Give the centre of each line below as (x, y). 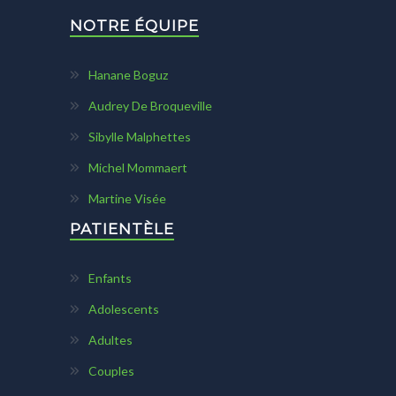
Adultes (110, 340)
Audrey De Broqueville (150, 106)
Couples (111, 371)
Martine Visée (127, 199)
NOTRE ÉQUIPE (134, 26)
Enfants (110, 278)
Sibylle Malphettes (140, 137)
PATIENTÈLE (122, 229)
